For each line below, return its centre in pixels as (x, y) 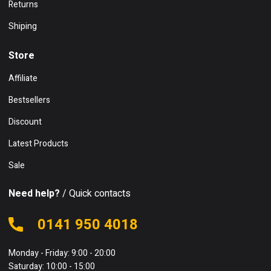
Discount (25, 122)
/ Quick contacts (95, 194)
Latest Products (38, 144)
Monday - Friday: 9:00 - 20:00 (62, 253)
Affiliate (23, 79)
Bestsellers (29, 100)
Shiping (23, 27)
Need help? (34, 194)
